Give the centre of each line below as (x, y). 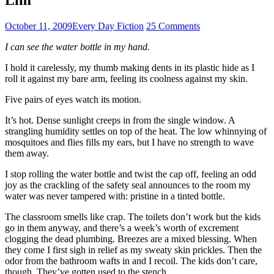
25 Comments (173, 26)
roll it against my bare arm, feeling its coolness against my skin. (126, 78)
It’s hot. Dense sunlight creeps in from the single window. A (120, 120)
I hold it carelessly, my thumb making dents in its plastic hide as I (130, 67)
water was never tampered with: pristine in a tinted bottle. (115, 196)
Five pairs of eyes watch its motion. (73, 99)
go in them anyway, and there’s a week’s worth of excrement (122, 228)
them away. (27, 153)
